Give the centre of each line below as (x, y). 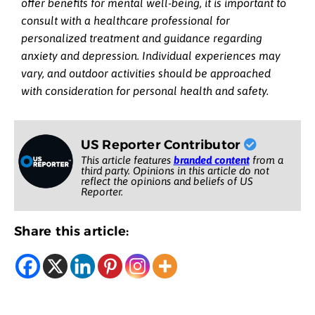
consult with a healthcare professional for (126, 20)
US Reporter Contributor (162, 144)
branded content (211, 160)
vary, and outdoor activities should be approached (146, 73)
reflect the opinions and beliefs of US (167, 181)
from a (266, 160)
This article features (127, 160)
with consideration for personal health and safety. (145, 90)
